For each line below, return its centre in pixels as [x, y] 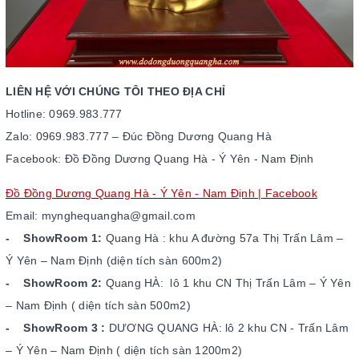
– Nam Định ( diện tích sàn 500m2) [103, 305]
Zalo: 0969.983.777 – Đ [68, 136]
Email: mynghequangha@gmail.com [101, 215]
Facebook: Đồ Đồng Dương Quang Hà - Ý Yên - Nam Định [160, 158]
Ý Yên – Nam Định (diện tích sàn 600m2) [116, 260]
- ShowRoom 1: [54, 238]
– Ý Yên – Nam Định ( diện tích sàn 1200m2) [124, 350]
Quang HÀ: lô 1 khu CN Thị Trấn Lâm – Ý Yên [227, 282]
